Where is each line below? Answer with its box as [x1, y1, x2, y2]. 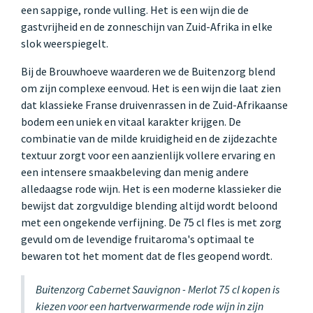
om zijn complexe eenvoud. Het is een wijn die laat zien [21, 80, 281, 95]
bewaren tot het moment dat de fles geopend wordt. [21, 248, 272, 263]
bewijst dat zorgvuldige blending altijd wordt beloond [21, 198, 277, 212]
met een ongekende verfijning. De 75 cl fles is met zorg [21, 214, 282, 229]
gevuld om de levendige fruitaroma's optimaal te [21, 231, 254, 246]
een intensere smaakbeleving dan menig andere [21, 164, 249, 179]
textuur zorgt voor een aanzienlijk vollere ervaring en [21, 147, 275, 162]
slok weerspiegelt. [21, 36, 108, 50]
